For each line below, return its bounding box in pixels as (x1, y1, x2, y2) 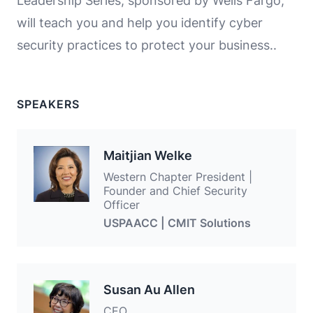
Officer (103, 197, 140, 212)
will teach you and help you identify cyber (17, 15, 263, 30)
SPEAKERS (17, 96, 80, 111)
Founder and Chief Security (103, 183, 247, 198)
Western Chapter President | (103, 169, 252, 184)
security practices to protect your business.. (17, 37, 277, 52)
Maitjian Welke (103, 147, 192, 163)
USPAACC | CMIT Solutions (103, 215, 251, 230)
